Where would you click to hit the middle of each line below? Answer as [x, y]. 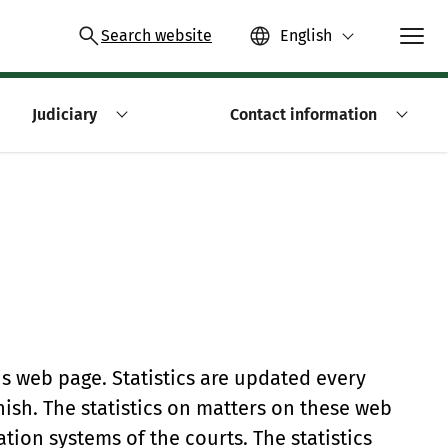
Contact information [303, 114]
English [306, 35]
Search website [156, 35]
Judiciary [64, 114]
